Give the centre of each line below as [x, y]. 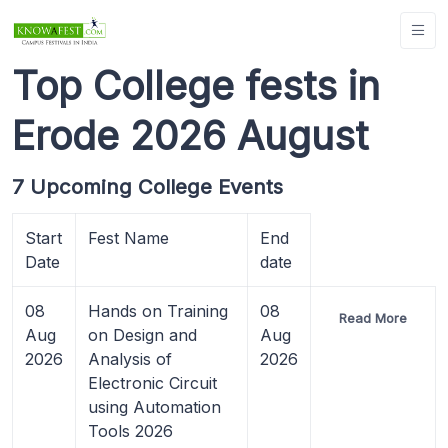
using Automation [154, 406]
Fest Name [128, 237]
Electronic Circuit [152, 382]
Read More [373, 317]
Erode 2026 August [190, 135]
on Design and [142, 334]
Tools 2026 [130, 430]
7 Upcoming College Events [147, 186]
